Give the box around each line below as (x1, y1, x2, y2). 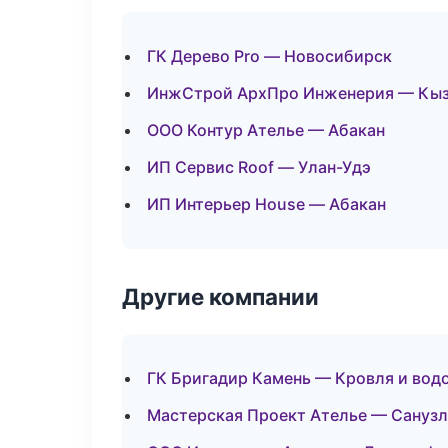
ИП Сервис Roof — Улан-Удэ (147, 157, 371, 177)
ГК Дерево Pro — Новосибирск (147, 46, 392, 66)
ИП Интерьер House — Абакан (147, 194, 386, 214)
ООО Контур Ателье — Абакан (147, 120, 385, 140)
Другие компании (122, 283, 319, 310)
